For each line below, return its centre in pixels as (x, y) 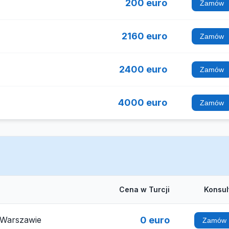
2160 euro (144, 36)
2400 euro (143, 69)
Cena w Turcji (144, 189)
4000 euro (143, 102)
